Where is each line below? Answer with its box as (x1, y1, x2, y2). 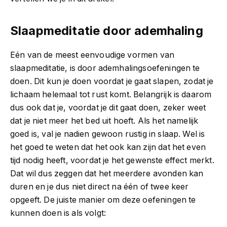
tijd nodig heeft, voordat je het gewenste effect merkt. (10, 155, 214, 165)
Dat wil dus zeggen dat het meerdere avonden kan (10, 168, 204, 178)
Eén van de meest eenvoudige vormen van (10, 50, 175, 60)
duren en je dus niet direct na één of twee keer (10, 181, 189, 192)
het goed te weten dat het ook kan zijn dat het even (10, 142, 206, 152)
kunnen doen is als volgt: (10, 208, 106, 218)
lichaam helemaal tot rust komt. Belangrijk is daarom (10, 89, 212, 99)
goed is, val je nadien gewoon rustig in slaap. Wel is (10, 129, 205, 139)
